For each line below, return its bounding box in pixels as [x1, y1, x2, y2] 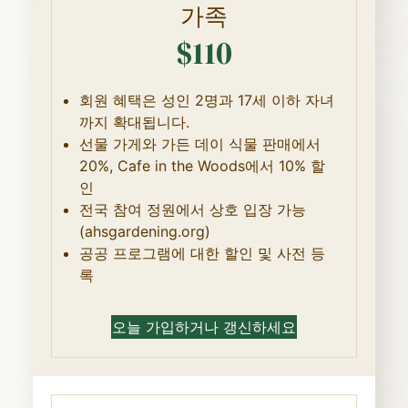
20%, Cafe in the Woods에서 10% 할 [78, 156, 325, 175]
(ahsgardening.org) [78, 221, 210, 240]
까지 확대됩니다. [78, 112, 189, 131]
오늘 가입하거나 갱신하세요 [112, 317, 296, 336]
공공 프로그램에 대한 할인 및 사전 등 [78, 243, 325, 262]
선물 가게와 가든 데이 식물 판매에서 [78, 134, 321, 153]
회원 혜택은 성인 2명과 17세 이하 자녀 [78, 90, 334, 109]
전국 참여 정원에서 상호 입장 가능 [78, 199, 306, 219]
